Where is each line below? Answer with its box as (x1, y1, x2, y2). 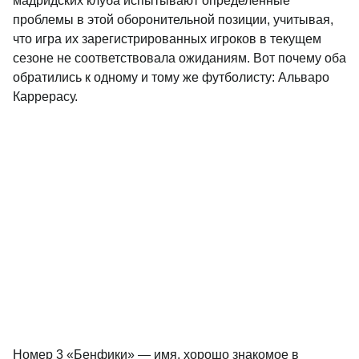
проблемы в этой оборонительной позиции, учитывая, (13, 13, 333, 26)
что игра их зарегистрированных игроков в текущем (13, 32, 321, 46)
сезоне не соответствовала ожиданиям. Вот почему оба (13, 51, 346, 65)
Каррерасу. (13, 90, 78, 103)
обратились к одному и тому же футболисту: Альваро (13, 71, 329, 84)
